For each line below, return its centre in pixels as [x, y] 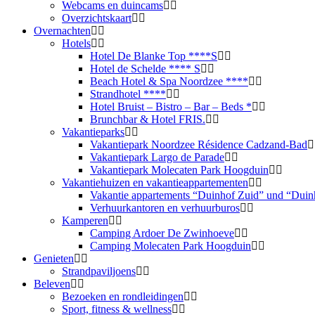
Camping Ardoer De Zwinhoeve [162, 233]
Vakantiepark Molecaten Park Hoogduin [179, 170]
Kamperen [85, 220]
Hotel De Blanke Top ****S [154, 56]
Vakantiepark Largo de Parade [157, 157]
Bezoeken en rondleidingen [123, 296]
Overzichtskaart [97, 18]
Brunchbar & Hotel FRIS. [148, 119]
